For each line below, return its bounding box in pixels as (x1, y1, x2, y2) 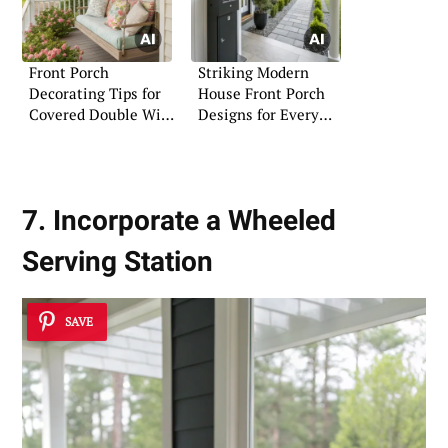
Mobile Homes (29, 124, 127, 145)
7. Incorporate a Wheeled (22, 204, 336, 238)
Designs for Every (198, 103, 319, 124)
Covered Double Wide (29, 103, 177, 124)
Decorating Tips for (29, 82, 161, 103)
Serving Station (22, 245, 213, 279)
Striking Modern (198, 61, 309, 82)
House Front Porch (198, 82, 325, 103)
